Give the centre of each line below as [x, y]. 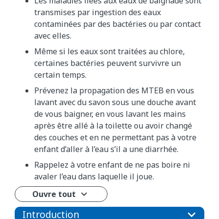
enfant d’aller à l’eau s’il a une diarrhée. [106, 149]
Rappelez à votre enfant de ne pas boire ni [112, 164]
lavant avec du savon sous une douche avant [115, 102]
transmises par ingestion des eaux [98, 12]
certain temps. [60, 75]
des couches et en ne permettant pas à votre [115, 137]
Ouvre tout [54, 194]
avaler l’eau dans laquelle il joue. [94, 176]
